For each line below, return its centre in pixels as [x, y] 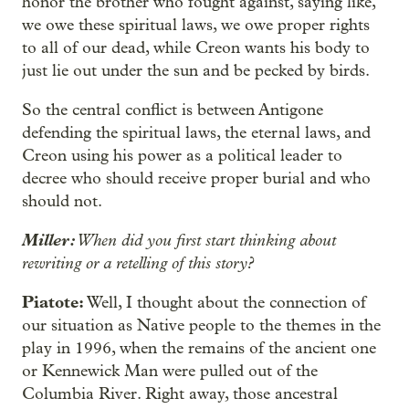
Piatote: [53, 302]
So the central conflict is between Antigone [173, 110]
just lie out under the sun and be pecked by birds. [196, 71]
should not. [62, 201]
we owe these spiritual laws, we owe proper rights [196, 25]
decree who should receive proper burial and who [196, 178]
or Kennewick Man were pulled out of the [170, 371]
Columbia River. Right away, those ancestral [180, 394]
